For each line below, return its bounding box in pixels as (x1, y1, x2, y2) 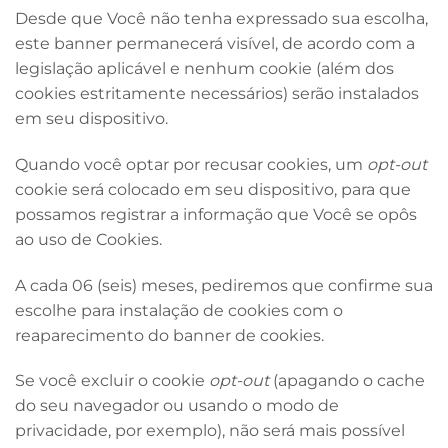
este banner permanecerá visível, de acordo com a (15, 34, 415, 54)
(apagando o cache (273, 371, 425, 391)
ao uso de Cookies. (15, 229, 162, 249)
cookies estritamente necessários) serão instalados (15, 84, 419, 104)
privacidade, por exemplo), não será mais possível (15, 421, 405, 441)
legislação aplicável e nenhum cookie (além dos (15, 59, 394, 79)
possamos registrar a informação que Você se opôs (15, 204, 417, 224)
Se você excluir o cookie (15, 371, 209, 391)
